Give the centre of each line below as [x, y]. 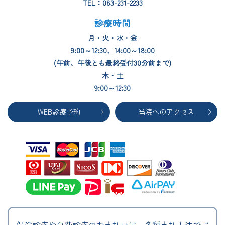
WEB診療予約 [59, 112]
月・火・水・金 [113, 38]
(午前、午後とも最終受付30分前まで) [113, 63]
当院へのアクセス [166, 112]
